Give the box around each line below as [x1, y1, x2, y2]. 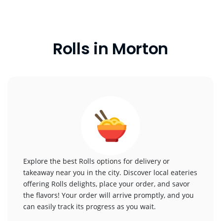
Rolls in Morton [52, 37, 169, 60]
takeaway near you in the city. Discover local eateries [23, 168, 197, 177]
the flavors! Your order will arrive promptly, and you [23, 190, 194, 200]
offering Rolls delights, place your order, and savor [23, 179, 190, 188]
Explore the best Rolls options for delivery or [23, 156, 170, 166]
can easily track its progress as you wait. [23, 202, 156, 211]
